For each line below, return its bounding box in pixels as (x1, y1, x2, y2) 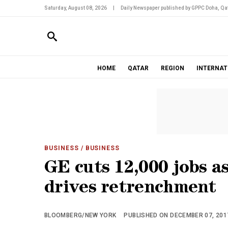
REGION (160, 65, 184, 72)
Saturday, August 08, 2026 (44, 5, 107, 11)
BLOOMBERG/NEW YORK (44, 212, 117, 219)
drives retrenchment (44, 180, 216, 198)
